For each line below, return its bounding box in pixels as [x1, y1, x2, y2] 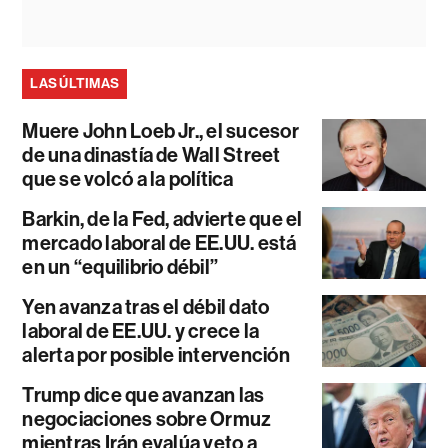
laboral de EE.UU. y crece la [22, 318, 260, 343]
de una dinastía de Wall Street [22, 142, 281, 167]
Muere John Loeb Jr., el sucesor [22, 118, 299, 143]
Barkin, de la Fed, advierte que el [22, 206, 303, 231]
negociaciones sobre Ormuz [22, 406, 272, 431]
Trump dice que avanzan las [22, 382, 265, 407]
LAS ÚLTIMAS [30, 74, 120, 92]
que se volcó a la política [22, 166, 234, 191]
